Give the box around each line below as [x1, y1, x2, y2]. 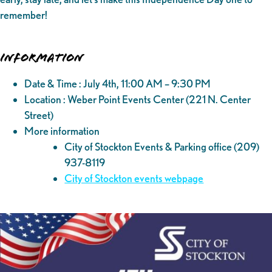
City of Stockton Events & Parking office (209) [64, 140, 260, 154]
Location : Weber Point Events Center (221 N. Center [24, 93, 251, 106]
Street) [24, 109, 53, 122]
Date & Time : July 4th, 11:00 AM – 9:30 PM [24, 77, 211, 90]
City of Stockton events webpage [64, 172, 204, 185]
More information [24, 124, 100, 138]
